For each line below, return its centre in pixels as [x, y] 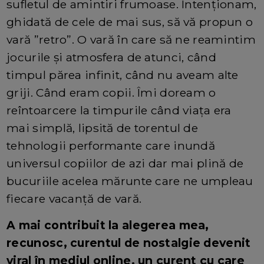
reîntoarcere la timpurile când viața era [119, 110]
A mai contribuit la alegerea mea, [108, 225]
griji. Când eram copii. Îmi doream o [111, 92]
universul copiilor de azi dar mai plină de [125, 163]
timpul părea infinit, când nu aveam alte [123, 75]
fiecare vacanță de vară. [74, 198]
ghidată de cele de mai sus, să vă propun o [130, 22]
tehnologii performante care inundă [111, 145]
